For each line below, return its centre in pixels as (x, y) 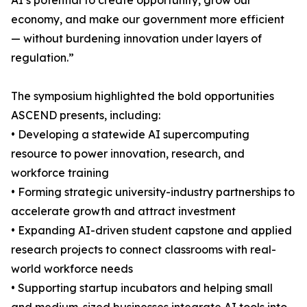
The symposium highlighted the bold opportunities (143, 96)
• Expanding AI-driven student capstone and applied (151, 231)
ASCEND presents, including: (86, 115)
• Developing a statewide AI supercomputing (130, 135)
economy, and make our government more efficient (148, 20)
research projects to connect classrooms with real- (144, 250)
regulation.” (42, 58)
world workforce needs (72, 269)
